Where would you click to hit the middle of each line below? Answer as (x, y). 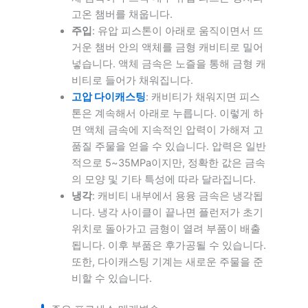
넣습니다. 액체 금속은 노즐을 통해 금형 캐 (168, 64)
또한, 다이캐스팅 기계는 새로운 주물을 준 (167, 262)
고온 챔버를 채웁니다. (122, 14)
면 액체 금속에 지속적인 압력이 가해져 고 (167, 130)
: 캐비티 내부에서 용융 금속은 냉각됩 (177, 196)
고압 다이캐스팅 (108, 97)
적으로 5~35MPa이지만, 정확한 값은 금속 (168, 163)
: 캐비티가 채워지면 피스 (202, 97)
